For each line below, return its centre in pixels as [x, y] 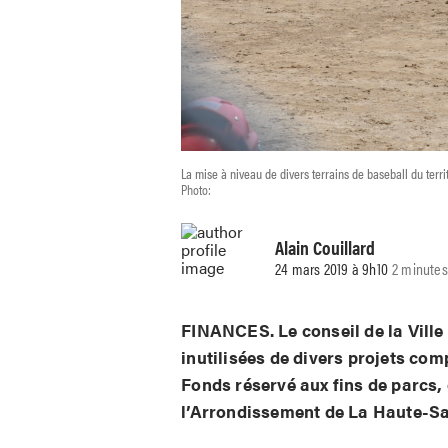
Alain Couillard [325, 247]
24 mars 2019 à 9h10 [332, 269]
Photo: [196, 188]
